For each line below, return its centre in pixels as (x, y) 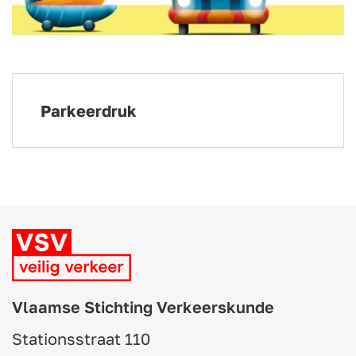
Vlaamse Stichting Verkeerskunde (143, 306)
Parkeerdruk (89, 110)
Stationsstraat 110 (81, 338)
